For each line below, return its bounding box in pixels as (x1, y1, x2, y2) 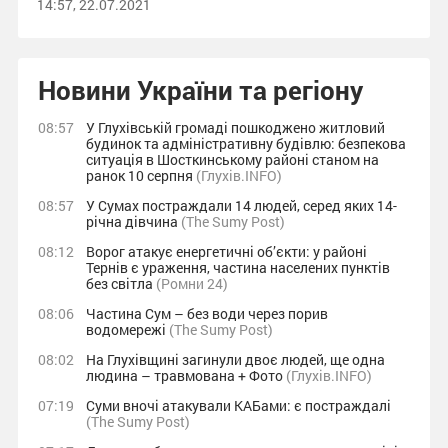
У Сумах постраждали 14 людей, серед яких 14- (85, 196, 397, 215)
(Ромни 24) (155, 274, 228, 293)
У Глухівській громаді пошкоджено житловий (85, 118, 385, 137)
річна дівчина (85, 212, 181, 231)
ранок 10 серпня (85, 166, 196, 185)
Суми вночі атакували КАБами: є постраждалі (85, 396, 391, 415)
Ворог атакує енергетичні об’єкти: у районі (85, 242, 367, 261)
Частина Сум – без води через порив (85, 304, 328, 323)
